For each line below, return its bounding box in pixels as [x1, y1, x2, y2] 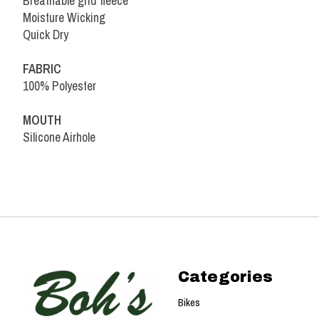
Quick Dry [23, 26, 68, 43]
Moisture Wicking [23, 9, 105, 26]
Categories [177, 268, 273, 286]
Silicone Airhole [23, 128, 95, 145]
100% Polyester [23, 77, 96, 94]
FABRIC [23, 60, 61, 77]
